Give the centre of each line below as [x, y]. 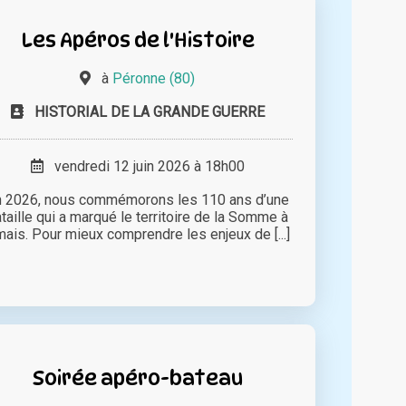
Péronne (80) [154, 79]
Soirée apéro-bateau [137, 378]
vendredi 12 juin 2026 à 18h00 [144, 167]
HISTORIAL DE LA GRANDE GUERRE [149, 112]
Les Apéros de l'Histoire [137, 40]
